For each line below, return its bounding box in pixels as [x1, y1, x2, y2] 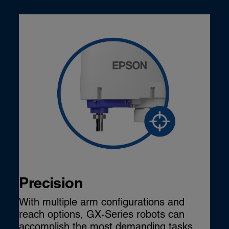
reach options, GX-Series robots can [19, 208, 185, 221]
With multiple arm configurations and [19, 196, 185, 209]
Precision [19, 174, 83, 192]
